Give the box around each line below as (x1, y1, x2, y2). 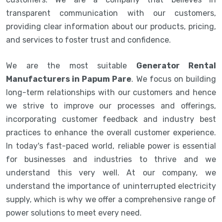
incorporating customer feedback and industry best (6, 114, 216, 124)
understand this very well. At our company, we (6, 167, 216, 177)
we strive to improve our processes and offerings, (6, 101, 216, 111)
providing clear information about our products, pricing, (6, 21, 216, 31)
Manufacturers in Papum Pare (6, 74, 132, 84)
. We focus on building (131, 74, 217, 84)
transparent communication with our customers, (6, 8, 216, 18)
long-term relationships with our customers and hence (6, 87, 216, 97)
